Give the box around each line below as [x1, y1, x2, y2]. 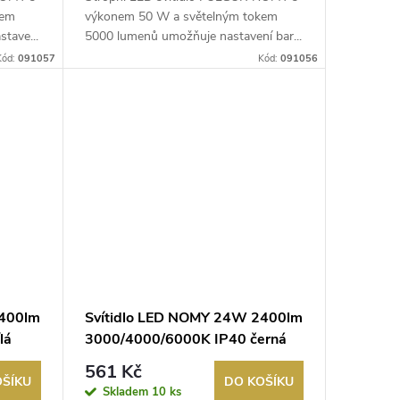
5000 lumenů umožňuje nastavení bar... [84, 28, 302, 46]
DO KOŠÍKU [224, 372, 294, 390]
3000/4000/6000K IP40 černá [84, 329, 287, 349]
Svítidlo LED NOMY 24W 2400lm [84, 307, 303, 328]
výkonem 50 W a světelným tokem [84, 8, 278, 26]
